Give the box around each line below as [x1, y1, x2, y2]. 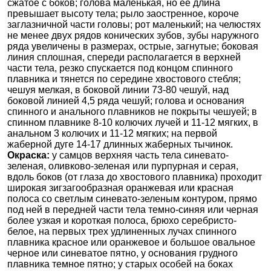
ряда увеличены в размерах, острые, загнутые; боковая [7, 41, 258, 52]
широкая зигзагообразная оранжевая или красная [7, 183, 233, 194]
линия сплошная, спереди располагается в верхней [7, 52, 241, 63]
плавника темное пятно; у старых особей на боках [7, 259, 233, 270]
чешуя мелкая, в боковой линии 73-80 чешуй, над [7, 85, 229, 96]
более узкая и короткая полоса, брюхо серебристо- [7, 215, 237, 226]
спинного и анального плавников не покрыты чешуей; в [7, 106, 257, 117]
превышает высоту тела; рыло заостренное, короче [7, 8, 239, 19]
